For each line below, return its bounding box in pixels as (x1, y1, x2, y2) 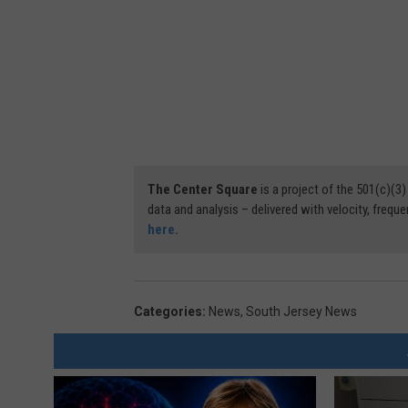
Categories (134, 303, 202, 319)
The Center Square (148, 180, 258, 198)
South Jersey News (246, 303, 357, 319)
